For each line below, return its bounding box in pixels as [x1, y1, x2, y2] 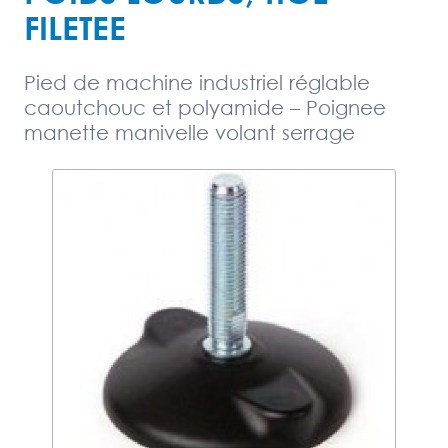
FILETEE [24, 8, 126, 48]
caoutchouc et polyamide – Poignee [24, 95, 386, 120]
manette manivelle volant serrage [24, 120, 355, 145]
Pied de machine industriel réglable [24, 70, 370, 95]
